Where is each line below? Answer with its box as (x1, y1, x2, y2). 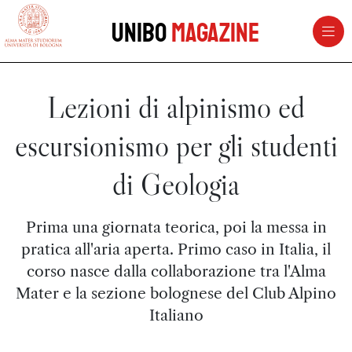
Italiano (148, 306, 203, 324)
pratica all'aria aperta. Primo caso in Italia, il (21, 240, 331, 258)
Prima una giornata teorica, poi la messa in (25, 218, 327, 236)
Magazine (170, 16, 259, 49)
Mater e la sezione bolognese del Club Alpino (16, 284, 336, 302)
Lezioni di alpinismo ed (47, 89, 305, 126)
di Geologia (112, 166, 240, 203)
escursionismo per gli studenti (14, 127, 338, 164)
